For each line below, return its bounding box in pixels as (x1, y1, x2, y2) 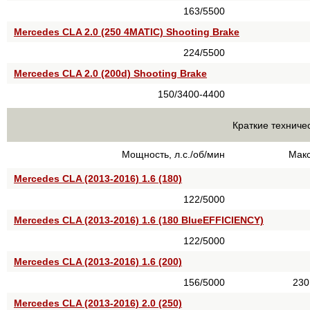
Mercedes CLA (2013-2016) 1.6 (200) (14, 256, 182, 267)
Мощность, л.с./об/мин (122, 149, 225, 160)
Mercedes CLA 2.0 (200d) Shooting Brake (14, 68, 207, 79)
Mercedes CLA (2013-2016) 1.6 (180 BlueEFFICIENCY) (14, 215, 264, 226)
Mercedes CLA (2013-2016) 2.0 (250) (14, 298, 182, 309)
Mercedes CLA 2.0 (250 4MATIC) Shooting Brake (14, 26, 239, 37)
